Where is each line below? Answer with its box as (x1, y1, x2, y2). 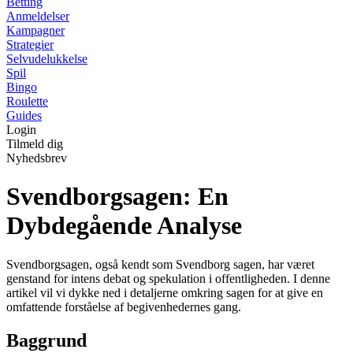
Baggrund (6, 329, 87, 351)
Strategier (6, 38, 54, 51)
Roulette (6, 95, 48, 108)
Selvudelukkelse (6, 52, 87, 65)
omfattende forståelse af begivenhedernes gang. (6, 299, 241, 314)
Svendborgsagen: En (6, 182, 229, 211)
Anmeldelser (6, 9, 69, 23)
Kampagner (6, 24, 65, 37)
